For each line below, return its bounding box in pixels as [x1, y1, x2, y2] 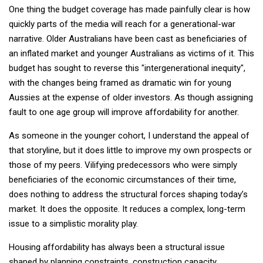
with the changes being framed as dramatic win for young [9, 77, 231, 89]
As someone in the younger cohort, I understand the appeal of [9, 130, 249, 141]
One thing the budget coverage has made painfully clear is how [9, 4, 250, 15]
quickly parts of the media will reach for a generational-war [9, 19, 235, 30]
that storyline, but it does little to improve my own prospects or [9, 145, 252, 156]
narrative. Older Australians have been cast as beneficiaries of [9, 33, 247, 45]
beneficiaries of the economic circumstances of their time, [9, 174, 236, 186]
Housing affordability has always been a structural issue [9, 242, 225, 253]
